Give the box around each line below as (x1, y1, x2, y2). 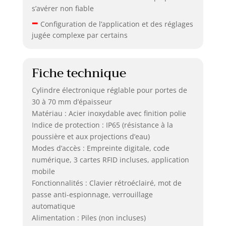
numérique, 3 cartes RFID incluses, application (31, 154, 189, 164)
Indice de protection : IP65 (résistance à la (31, 120, 173, 130)
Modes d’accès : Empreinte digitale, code (31, 143, 169, 153)
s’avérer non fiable (31, 3, 94, 13)
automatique (31, 201, 75, 211)
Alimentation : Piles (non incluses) (31, 212, 146, 222)
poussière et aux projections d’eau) (31, 131, 150, 141)
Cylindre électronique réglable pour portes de (31, 85, 187, 95)
